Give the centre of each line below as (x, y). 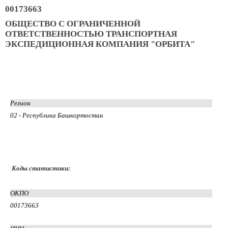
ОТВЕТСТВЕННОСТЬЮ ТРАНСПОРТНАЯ (91, 34)
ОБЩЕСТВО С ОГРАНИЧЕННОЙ (73, 23)
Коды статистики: (41, 168)
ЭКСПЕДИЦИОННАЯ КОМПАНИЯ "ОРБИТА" (100, 44)
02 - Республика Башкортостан (56, 115)
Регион (20, 103)
